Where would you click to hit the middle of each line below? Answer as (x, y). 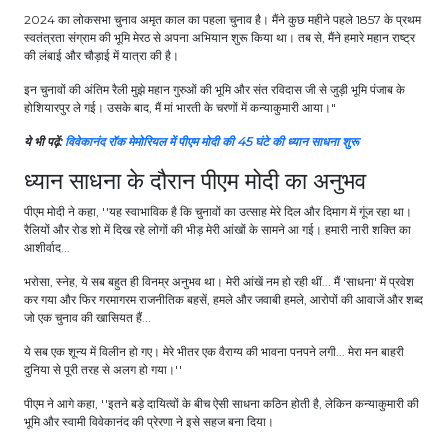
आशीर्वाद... (48, 248)
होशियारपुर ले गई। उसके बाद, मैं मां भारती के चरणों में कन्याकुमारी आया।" (180, 108)
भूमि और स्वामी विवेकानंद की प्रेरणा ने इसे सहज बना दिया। (150, 422)
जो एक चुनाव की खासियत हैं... (89, 318)
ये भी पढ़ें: (44, 142)
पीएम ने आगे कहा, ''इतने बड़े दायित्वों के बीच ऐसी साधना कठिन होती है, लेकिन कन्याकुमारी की (221, 404)
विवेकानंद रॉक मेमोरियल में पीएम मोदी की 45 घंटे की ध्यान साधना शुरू (212, 142)
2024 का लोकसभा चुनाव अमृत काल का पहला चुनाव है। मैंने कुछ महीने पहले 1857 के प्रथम (222, 20)
